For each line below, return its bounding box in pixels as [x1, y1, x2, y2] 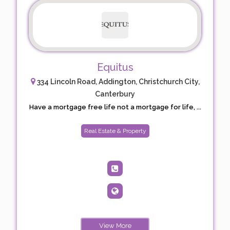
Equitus [97, 61, 133, 73]
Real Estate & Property [84, 127, 146, 135]
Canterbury [95, 89, 135, 98]
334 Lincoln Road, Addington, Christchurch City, [35, 77, 200, 86]
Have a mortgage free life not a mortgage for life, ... [29, 103, 201, 111]
